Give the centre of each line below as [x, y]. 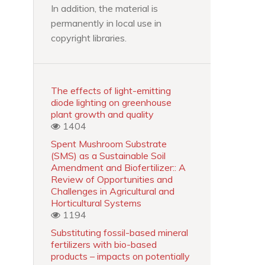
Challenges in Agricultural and [113, 191]
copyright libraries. [89, 38]
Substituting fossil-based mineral [119, 232]
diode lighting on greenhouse [111, 102]
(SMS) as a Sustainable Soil [108, 155]
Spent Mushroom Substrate [109, 143]
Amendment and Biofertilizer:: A [118, 167]
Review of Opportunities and [112, 179]
